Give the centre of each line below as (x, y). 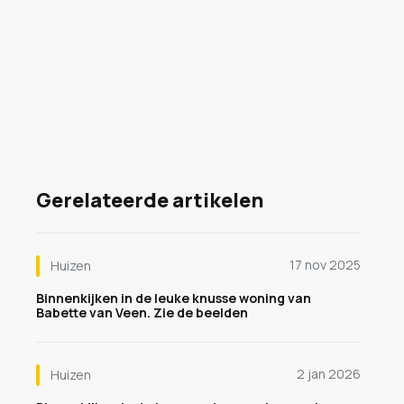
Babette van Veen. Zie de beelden (142, 312)
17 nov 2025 (325, 265)
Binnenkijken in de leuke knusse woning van (174, 298)
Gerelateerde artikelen (150, 200)
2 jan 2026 (329, 374)
